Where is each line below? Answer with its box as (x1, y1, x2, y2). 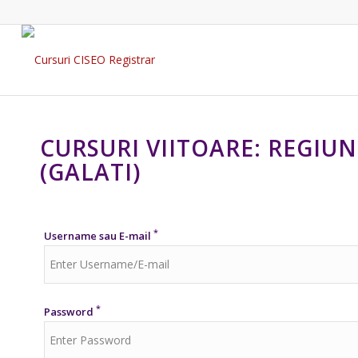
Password (44, 304, 93, 319)
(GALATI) (40, 157, 141, 187)
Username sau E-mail (44, 228, 151, 243)
